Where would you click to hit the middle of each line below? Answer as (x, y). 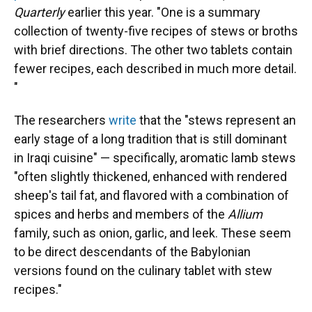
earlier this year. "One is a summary (163, 13)
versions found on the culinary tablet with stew (143, 271)
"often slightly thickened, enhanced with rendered (150, 177)
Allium (245, 214)
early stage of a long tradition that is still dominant (150, 139)
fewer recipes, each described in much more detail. (155, 69)
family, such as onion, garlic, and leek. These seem (153, 233)
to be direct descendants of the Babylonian (132, 252)
